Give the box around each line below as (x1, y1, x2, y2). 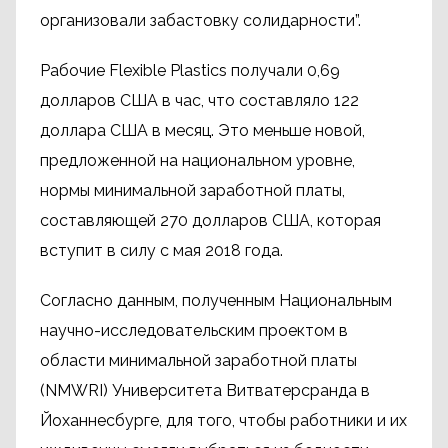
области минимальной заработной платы (40, 351, 357, 370)
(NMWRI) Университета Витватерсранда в (40, 381, 370, 400)
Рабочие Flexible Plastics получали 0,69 (40, 61, 340, 80)
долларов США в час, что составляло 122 (40, 91, 359, 110)
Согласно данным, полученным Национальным (40, 291, 392, 310)
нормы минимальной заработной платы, (40, 181, 345, 200)
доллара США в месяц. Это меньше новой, (40, 121, 365, 140)
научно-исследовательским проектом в (40, 321, 348, 340)
